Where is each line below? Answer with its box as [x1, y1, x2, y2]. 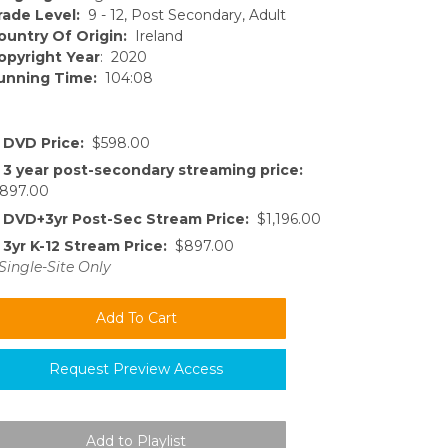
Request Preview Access [49, 360, 223, 378]
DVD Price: [3, 133, 84, 152]
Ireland [127, 26, 183, 45]
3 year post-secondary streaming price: [3, 161, 303, 180]
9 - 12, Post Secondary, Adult [80, 5, 286, 24]
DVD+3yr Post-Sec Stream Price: [3, 209, 249, 228]
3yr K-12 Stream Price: [3, 237, 167, 255]
